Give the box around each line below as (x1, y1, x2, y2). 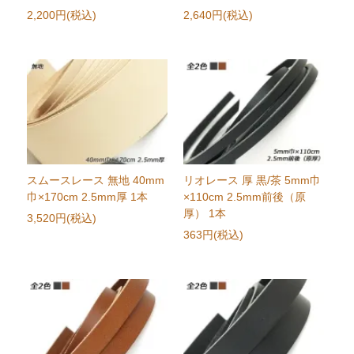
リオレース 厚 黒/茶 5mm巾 (183, 174, 321, 187)
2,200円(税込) (27, 9, 97, 22)
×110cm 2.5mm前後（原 (183, 190, 306, 204)
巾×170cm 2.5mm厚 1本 (27, 190, 149, 204)
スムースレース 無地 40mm (27, 174, 165, 187)
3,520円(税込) (27, 212, 97, 225)
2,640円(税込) (183, 9, 253, 22)
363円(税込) (183, 228, 243, 242)
